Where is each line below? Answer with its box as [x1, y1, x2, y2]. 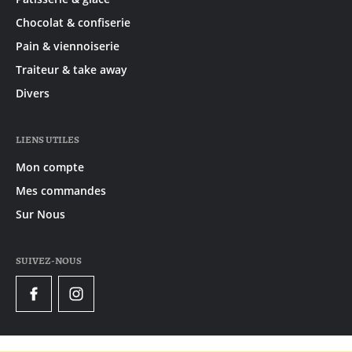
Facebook [32, 292, 82, 308]
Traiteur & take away [16, 62, 127, 78]
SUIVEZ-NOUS [16, 254, 82, 268]
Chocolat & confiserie [16, 15, 130, 31]
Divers [16, 86, 49, 101]
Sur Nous [16, 207, 65, 222]
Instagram [75, 292, 129, 308]
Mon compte [16, 159, 84, 175]
